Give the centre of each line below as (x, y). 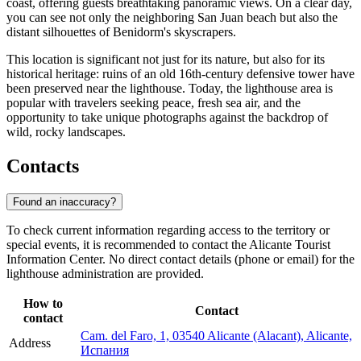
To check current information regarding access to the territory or (168, 230)
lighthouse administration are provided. (105, 273)
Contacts (43, 166)
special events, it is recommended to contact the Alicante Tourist (168, 244)
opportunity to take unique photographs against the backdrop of (167, 118)
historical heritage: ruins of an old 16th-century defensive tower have (180, 74)
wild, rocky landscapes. (66, 132)
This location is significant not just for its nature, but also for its (166, 60)
